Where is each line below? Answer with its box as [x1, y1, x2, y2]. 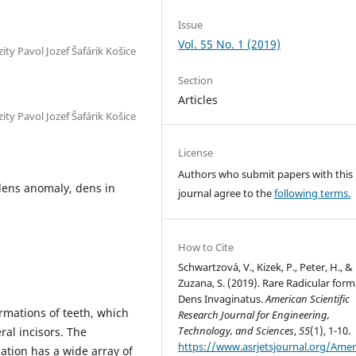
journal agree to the [178, 186, 275, 201]
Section [178, 73, 214, 88]
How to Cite [178, 240, 234, 255]
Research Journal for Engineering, [178, 308, 331, 323]
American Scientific [265, 292, 350, 307]
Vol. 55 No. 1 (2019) [178, 37, 281, 52]
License [178, 145, 214, 161]
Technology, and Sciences [178, 323, 295, 339]
